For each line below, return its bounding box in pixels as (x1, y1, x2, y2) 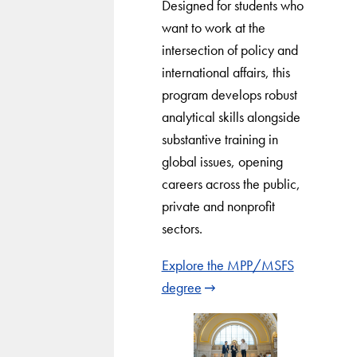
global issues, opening (161, 151, 283, 171)
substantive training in (161, 129, 278, 148)
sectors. (161, 218, 202, 237)
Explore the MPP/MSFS (161, 255, 294, 274)
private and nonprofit (161, 196, 275, 215)
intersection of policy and (161, 40, 298, 59)
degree (161, 277, 202, 296)
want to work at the (161, 18, 265, 37)
